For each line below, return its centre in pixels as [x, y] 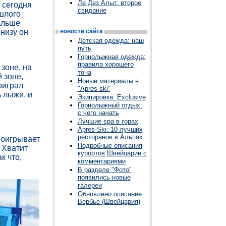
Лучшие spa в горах [108, 121]
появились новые [104, 178]
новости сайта [81, 31]
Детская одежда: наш [110, 41]
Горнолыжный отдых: [110, 105]
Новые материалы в [108, 81]
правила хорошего [105, 65]
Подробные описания [110, 146]
